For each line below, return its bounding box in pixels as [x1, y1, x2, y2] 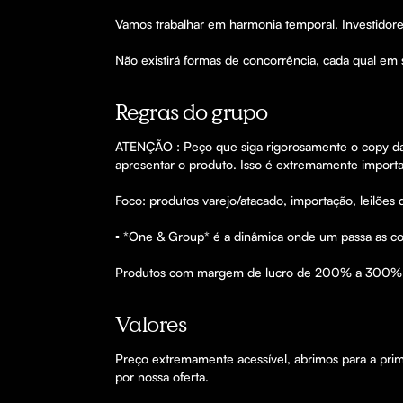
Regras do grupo [115, 98, 268, 124]
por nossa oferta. [115, 368, 212, 384]
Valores [115, 310, 187, 336]
